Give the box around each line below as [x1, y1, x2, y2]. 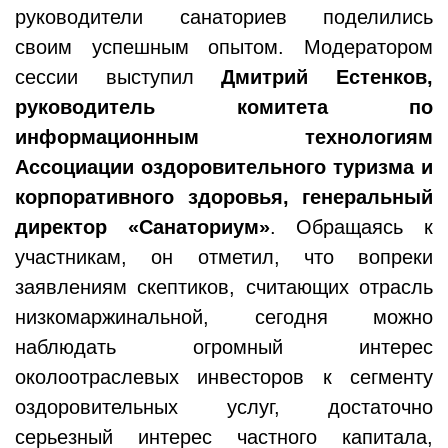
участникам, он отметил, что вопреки [15, 245, 433, 268]
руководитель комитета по [15, 95, 433, 118]
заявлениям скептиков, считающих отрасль [15, 275, 433, 298]
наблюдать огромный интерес [15, 335, 433, 358]
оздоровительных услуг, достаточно [15, 395, 433, 418]
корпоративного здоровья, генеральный [15, 185, 433, 208]
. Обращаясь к [269, 215, 434, 238]
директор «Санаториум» [15, 215, 270, 238]
